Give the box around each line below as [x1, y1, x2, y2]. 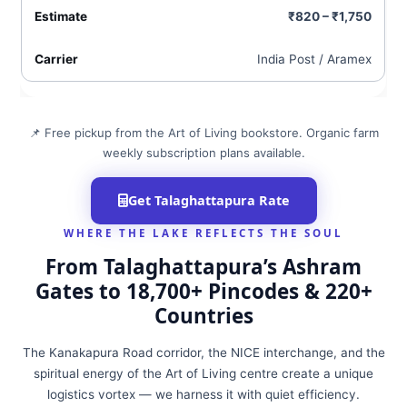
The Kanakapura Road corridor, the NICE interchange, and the [22, 345, 385, 360]
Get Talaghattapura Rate [127, 192, 290, 209]
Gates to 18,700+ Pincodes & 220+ [35, 277, 372, 305]
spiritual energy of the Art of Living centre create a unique [34, 366, 373, 381]
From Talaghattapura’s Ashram [45, 253, 362, 281]
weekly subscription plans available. [102, 145, 305, 160]
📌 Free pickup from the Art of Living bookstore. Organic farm [28, 125, 379, 140]
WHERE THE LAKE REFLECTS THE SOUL [64, 226, 343, 240]
